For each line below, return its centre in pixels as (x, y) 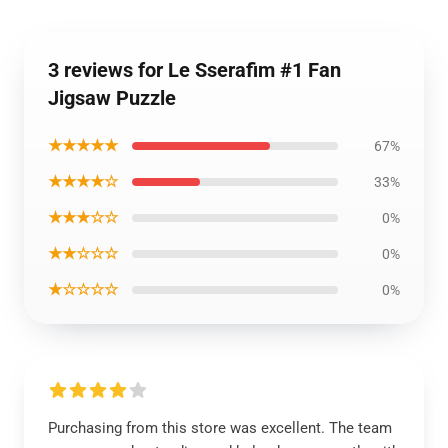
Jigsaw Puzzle (112, 98)
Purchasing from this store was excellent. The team (220, 428)
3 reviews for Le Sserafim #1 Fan (194, 70)
